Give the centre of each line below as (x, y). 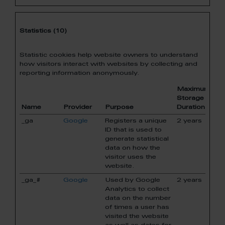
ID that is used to (133, 130)
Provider (78, 107)
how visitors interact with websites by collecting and (108, 64)
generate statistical (137, 139)
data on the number (138, 198)
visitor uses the (131, 157)
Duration (191, 107)
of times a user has (137, 207)
